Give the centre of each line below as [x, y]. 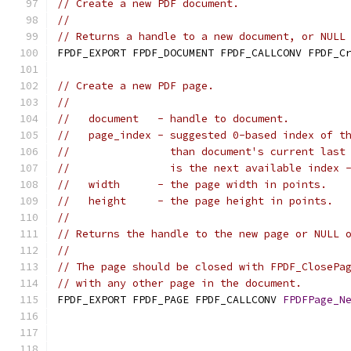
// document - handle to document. [173, 119]
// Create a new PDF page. [136, 86]
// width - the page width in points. [192, 185]
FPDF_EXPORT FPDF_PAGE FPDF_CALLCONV [170, 300]
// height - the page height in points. [195, 201]
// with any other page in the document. [179, 283]
